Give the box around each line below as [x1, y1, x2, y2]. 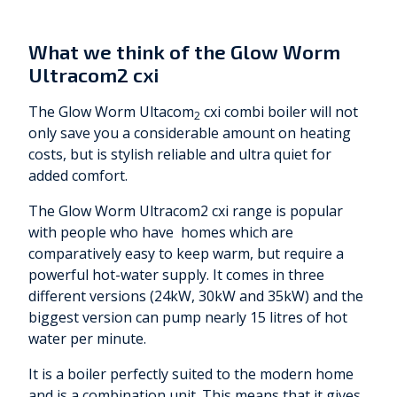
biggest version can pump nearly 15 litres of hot [28, 307, 347, 328]
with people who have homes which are [28, 222, 293, 243]
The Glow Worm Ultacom [28, 102, 194, 122]
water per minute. [28, 329, 146, 349]
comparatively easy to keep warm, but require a [28, 244, 344, 264]
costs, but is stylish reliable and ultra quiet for [28, 144, 331, 165]
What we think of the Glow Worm [28, 40, 340, 65]
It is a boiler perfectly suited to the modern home [28, 364, 354, 385]
